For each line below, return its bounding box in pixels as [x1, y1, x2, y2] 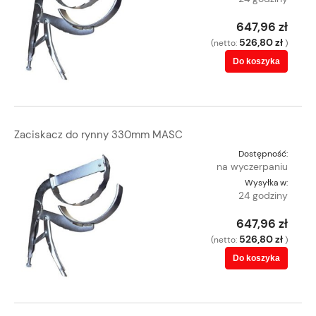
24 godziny [238, 188, 288, 202]
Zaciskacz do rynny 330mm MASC [14, 127, 183, 142]
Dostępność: [238, 147, 288, 159]
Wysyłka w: [245, 176, 288, 188]
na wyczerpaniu [217, 159, 288, 173]
